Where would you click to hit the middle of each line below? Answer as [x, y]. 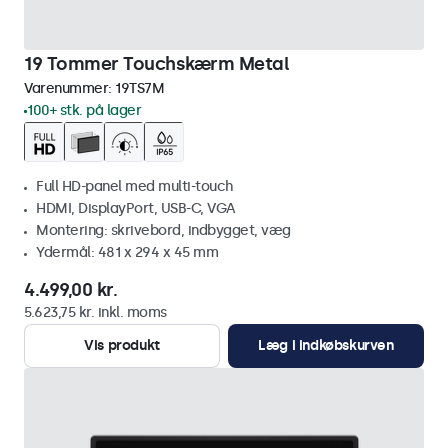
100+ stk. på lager [84, 110]
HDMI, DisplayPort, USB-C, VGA [136, 208]
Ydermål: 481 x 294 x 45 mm [127, 252]
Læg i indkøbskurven [326, 345]
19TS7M [139, 88]
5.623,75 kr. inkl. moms [95, 312]
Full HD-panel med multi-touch [135, 186]
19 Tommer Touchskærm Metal [156, 64]
